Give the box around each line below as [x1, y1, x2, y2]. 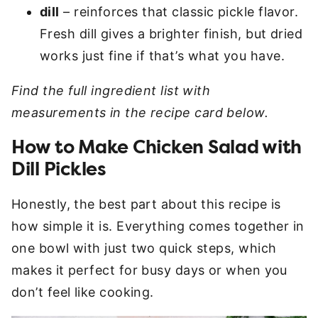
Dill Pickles [11, 157, 106, 182]
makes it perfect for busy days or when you [11, 263, 287, 278]
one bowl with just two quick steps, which [11, 241, 277, 256]
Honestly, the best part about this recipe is [11, 197, 281, 212]
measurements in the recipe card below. [11, 105, 269, 121]
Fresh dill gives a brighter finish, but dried [40, 26, 303, 42]
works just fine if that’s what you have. [40, 48, 285, 64]
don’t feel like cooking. [11, 285, 154, 300]
